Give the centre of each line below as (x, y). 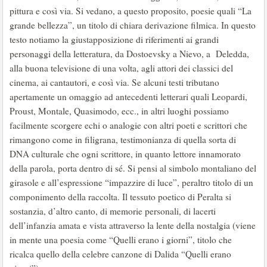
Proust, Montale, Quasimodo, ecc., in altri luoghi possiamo (119, 111)
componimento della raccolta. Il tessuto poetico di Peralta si (120, 197)
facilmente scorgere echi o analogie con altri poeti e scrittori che (128, 125)
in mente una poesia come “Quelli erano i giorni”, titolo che (121, 240)
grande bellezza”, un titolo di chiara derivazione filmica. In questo (133, 25)
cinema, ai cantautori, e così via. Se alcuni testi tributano (114, 82)
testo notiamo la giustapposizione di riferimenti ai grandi (114, 39)
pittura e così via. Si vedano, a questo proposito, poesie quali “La (131, 11)
